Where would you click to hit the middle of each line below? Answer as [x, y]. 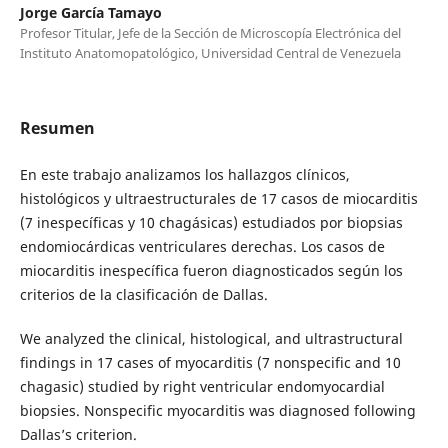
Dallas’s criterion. [78, 434]
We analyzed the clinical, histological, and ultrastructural [211, 338]
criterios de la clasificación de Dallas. [143, 294]
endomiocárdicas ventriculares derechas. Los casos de [202, 246]
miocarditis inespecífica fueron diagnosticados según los [211, 270]
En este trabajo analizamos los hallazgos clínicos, [184, 174]
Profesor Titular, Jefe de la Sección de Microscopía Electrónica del [210, 32]
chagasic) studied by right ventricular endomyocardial [202, 386]
